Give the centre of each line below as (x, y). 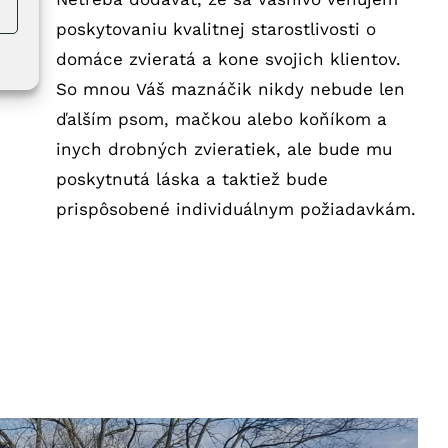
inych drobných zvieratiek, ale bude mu (223, 148)
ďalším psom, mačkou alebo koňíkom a (221, 118)
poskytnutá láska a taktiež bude (191, 178)
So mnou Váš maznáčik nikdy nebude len (230, 88)
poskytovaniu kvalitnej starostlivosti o (215, 28)
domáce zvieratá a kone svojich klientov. (228, 58)
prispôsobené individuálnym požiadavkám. (235, 208)
